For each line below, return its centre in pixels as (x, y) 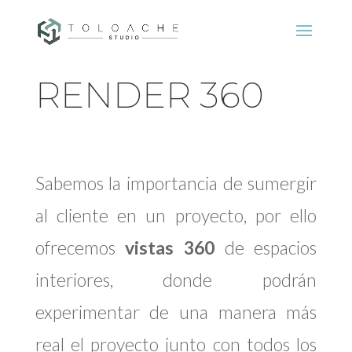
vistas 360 (170, 247)
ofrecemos (80, 247)
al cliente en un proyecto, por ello (176, 215)
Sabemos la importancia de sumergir (176, 183)
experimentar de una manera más (176, 312)
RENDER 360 (149, 95)
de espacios (266, 247)
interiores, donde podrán (176, 280)
